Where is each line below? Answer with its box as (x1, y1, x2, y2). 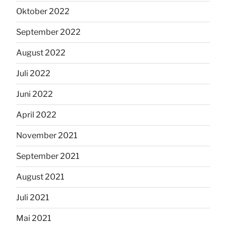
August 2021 (16, 172, 64, 182)
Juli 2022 (16, 69, 50, 79)
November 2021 (16, 131, 77, 141)
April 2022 (16, 110, 56, 120)
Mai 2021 (16, 213, 51, 223)
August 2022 (16, 48, 66, 58)
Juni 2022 (16, 89, 53, 99)
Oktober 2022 (16, 7, 70, 17)
